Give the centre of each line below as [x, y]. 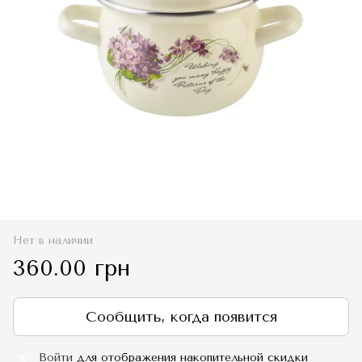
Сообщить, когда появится [181, 317]
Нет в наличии [53, 240]
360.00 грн [72, 268]
